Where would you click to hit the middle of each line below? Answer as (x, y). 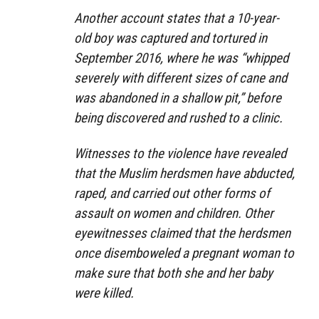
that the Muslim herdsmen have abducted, (184, 174)
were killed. (104, 293)
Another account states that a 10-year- (177, 18)
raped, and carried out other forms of (172, 194)
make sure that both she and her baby (173, 273)
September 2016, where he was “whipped (181, 58)
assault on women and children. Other (174, 214)
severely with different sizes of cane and (181, 78)
